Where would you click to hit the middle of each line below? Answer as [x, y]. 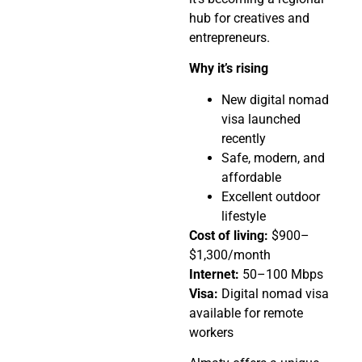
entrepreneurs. [229, 38]
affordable [251, 177]
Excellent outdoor [271, 196]
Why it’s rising [229, 69]
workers [211, 332]
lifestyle [244, 216]
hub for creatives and [249, 19]
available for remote [246, 313]
